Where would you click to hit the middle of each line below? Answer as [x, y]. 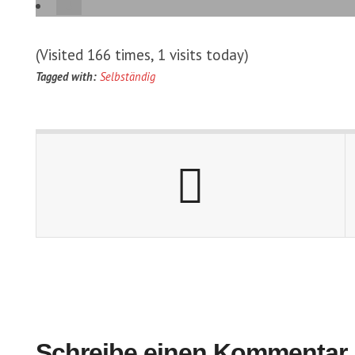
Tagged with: [66, 76]
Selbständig [128, 76]
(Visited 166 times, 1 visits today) [142, 55]
